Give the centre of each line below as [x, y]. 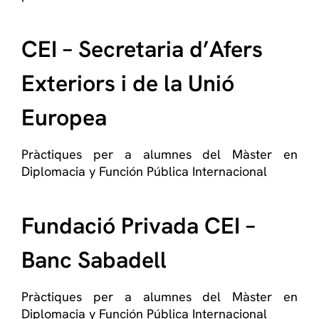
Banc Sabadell [94, 260]
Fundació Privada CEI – [138, 226]
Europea [64, 117]
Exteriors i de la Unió [128, 83]
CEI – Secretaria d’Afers [142, 49]
